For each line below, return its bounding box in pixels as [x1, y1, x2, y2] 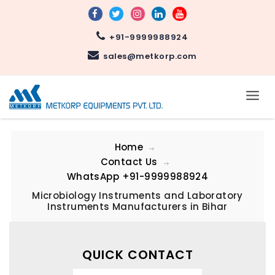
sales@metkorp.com [99, 50, 197, 62]
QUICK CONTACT [82, 246, 193, 263]
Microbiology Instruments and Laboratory [32, 188, 243, 202]
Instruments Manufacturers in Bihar [47, 199, 228, 213]
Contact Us [100, 155, 158, 168]
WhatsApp [66, 169, 122, 183]
